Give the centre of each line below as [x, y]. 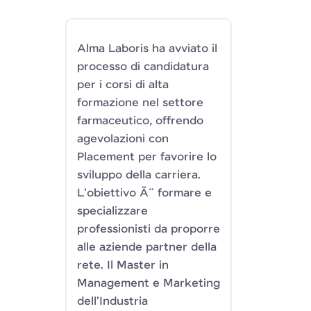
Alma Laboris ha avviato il [147, 49]
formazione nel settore [140, 103]
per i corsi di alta [123, 85]
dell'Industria [112, 302]
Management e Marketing [149, 284]
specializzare [112, 211]
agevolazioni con [123, 139]
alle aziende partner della [147, 247]
